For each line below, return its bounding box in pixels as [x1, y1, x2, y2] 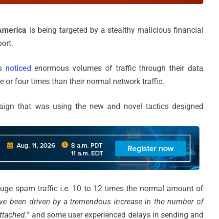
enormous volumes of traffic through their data [31, 63, 204, 73]
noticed [5, 63, 31, 73]
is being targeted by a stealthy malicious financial [26, 25, 204, 35]
